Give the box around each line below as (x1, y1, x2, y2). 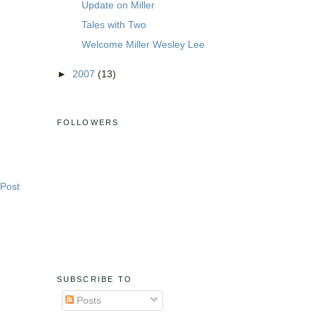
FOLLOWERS (56, 117, 120, 127)
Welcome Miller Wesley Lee (81, 38, 205, 50)
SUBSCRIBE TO (56, 274, 133, 283)
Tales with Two (81, 18, 146, 30)
